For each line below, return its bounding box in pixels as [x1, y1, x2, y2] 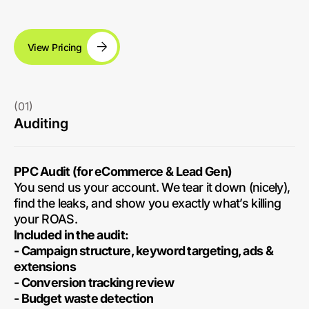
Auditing [14, 115, 68, 132]
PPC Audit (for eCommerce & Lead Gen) [14, 164, 232, 179]
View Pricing [28, 41, 82, 53]
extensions [14, 259, 76, 274]
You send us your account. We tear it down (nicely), [14, 180, 290, 195]
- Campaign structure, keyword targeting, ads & [14, 243, 273, 258]
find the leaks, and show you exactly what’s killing [14, 196, 281, 210]
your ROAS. [14, 212, 77, 226]
